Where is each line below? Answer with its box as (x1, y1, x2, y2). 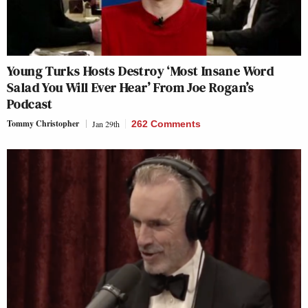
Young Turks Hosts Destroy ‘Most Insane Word (7, 61, 274, 81)
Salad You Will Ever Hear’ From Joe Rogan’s (7, 78, 254, 98)
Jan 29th (92, 118, 120, 130)
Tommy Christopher (7, 118, 79, 130)
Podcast (7, 94, 53, 114)
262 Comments (131, 118, 201, 130)
